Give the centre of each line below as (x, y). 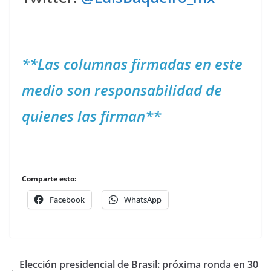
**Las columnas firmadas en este (132, 64)
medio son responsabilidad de (122, 90)
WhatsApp (143, 200)
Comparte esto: (49, 179)
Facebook (67, 200)
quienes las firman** (91, 116)
